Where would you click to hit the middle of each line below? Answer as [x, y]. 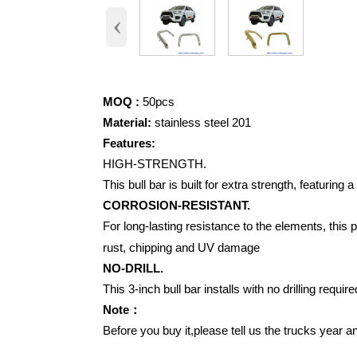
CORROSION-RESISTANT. [178, 205]
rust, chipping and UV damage [182, 247]
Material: [127, 122]
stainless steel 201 [202, 122]
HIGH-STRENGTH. [157, 163]
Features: [129, 143]
